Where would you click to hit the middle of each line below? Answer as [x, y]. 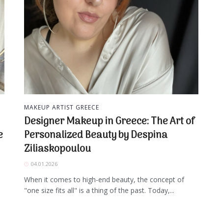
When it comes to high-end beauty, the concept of [104, 180]
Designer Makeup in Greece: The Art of [110, 122]
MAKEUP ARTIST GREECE [62, 108]
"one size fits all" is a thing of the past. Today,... [99, 191]
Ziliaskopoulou [57, 150]
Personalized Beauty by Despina [96, 136]
